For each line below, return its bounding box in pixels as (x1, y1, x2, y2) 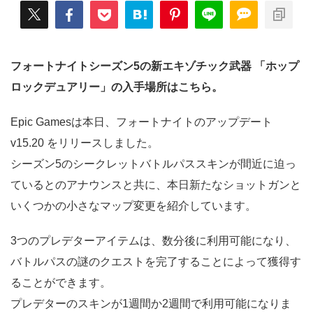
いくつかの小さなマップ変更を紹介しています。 (10, 200, 256, 212)
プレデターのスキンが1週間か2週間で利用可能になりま (10, 298, 291, 310)
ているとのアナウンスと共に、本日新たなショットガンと (10, 179, 301, 191)
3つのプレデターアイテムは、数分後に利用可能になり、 (10, 235, 296, 247)
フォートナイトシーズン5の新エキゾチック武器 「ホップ (10, 60, 299, 72)
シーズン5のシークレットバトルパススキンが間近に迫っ (10, 158, 296, 170)
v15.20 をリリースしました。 (10, 137, 159, 149)
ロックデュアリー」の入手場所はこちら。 (10, 81, 223, 93)
